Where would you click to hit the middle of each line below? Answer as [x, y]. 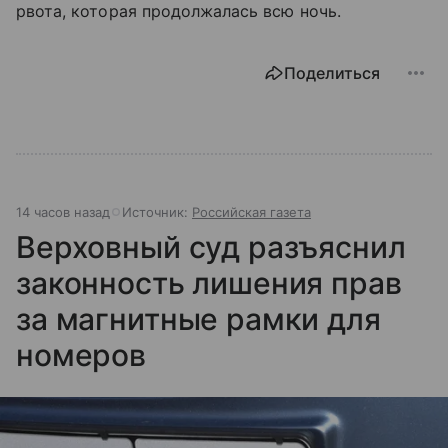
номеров [81, 355]
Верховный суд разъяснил [211, 247]
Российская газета [251, 212]
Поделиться [332, 73]
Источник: [157, 212]
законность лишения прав [209, 283]
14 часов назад [63, 212]
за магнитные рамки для [198, 319]
